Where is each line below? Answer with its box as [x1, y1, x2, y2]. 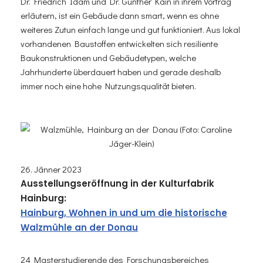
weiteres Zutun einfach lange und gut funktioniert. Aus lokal [21, 23, 240, 35]
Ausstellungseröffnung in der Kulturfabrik [21, 177, 214, 190]
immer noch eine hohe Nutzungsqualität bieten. [21, 79, 196, 92]
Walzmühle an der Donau [21, 221, 138, 234]
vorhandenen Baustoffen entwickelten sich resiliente [21, 37, 218, 49]
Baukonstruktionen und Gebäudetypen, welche [21, 51, 196, 63]
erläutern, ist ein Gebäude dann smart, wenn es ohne [21, 9, 219, 21]
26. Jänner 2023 [21, 163, 82, 175]
